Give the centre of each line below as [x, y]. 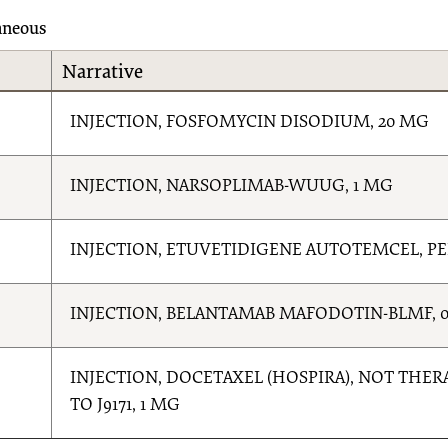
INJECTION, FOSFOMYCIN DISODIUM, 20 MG [250, 122]
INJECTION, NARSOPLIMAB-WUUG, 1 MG [232, 186]
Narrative [103, 72]
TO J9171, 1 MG [125, 405]
